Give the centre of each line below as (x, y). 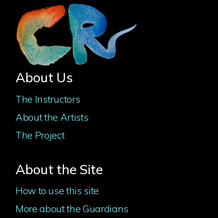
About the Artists (52, 117)
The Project (40, 135)
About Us (44, 78)
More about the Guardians (72, 209)
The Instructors (48, 99)
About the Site (60, 169)
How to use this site (57, 191)
